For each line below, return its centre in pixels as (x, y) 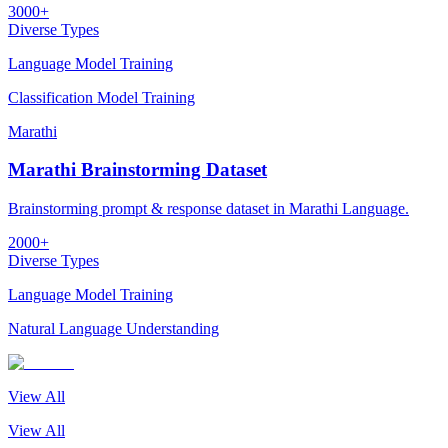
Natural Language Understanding (113, 329)
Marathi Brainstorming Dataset (137, 170)
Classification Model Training (101, 97)
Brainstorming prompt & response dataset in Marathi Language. (208, 209)
